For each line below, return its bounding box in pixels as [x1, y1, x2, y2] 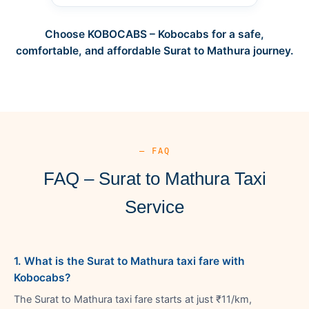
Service [125, 196, 184, 217]
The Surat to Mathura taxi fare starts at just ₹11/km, [14, 292, 252, 306]
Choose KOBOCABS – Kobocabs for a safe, [45, 27, 264, 41]
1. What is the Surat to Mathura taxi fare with [14, 254, 245, 268]
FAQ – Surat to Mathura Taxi [43, 168, 266, 189]
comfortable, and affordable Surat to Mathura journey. [15, 43, 294, 57]
